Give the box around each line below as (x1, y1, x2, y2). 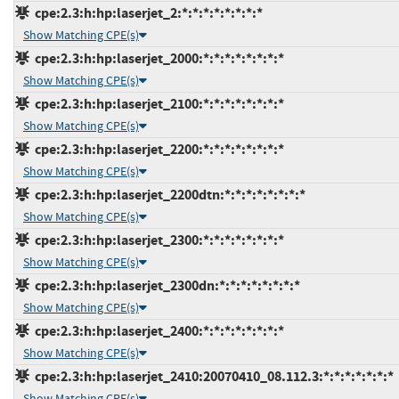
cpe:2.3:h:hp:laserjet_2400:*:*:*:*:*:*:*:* (29, 321, 284, 340)
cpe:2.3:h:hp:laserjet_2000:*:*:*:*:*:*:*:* (29, 48, 284, 68)
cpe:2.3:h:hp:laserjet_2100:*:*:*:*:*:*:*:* (29, 94, 284, 113)
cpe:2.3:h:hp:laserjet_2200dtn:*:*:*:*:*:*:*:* (29, 184, 305, 204)
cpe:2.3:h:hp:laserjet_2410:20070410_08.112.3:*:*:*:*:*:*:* (29, 366, 394, 386)
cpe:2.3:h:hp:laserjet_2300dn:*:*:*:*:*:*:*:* (29, 275, 300, 295)
